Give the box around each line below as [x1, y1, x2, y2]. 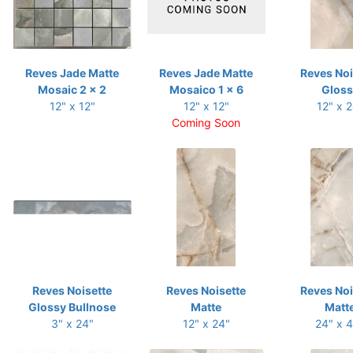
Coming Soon [172, 116, 240, 129]
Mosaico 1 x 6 [169, 83, 243, 96]
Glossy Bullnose [28, 300, 116, 314]
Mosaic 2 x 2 [38, 83, 106, 96]
